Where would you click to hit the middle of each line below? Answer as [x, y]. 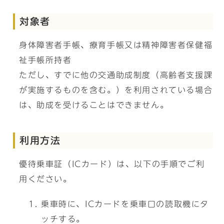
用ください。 [45, 179]
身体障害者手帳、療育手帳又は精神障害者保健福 [116, 45]
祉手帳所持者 [45, 60]
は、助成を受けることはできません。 [94, 105]
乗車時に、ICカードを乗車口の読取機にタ [125, 204]
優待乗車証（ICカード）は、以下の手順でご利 [112, 164]
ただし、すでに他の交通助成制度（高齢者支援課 [116, 75]
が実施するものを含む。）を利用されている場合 [116, 90]
